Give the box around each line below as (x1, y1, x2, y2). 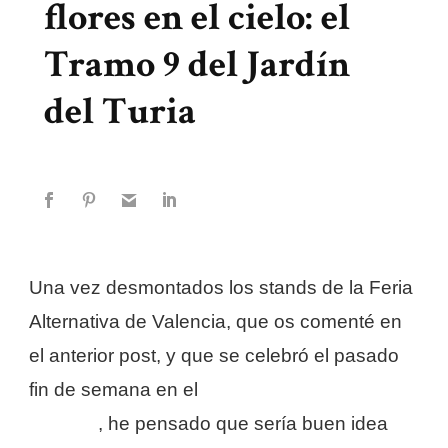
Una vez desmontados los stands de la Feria (29, 277, 413, 299)
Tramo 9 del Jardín (44, 40, 350, 90)
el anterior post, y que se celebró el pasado (29, 345, 399, 367)
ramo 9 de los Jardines (213, 380, 395, 401)
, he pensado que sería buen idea (98, 413, 388, 435)
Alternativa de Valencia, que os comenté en (29, 311, 402, 333)
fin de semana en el (29, 379, 203, 401)
